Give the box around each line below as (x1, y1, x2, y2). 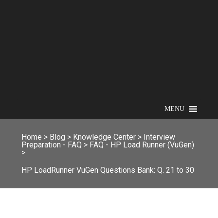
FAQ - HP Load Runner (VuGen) (90, 140, 194, 149)
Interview (144, 132, 175, 142)
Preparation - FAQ (21, 140, 82, 149)
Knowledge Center (73, 132, 136, 142)
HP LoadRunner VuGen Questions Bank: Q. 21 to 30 (21, 165, 194, 175)
